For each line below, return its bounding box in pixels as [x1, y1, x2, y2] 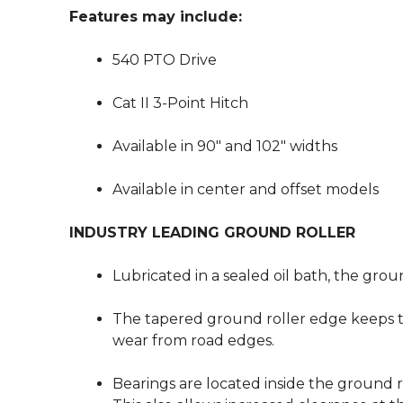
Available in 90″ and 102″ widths [112, 138, 337, 155]
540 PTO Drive [112, 51, 217, 68]
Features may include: [69, 8, 242, 25]
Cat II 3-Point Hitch [112, 94, 248, 112]
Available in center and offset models [112, 181, 379, 198]
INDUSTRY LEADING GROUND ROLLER [69, 224, 355, 241]
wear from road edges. [112, 332, 274, 349]
